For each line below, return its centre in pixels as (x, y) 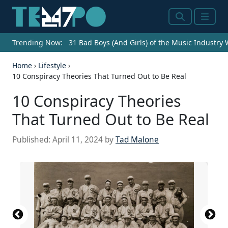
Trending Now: (37, 43)
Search (190, 23)
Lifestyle (52, 66)
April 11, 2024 (78, 140)
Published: (32, 140)
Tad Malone (137, 140)
